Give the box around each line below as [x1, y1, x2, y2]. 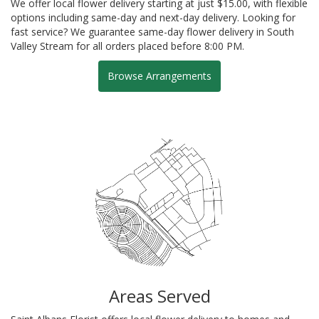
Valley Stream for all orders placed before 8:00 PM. [11, 38, 244, 53]
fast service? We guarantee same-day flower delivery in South [11, 24, 294, 38]
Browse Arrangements [108, 68, 211, 83]
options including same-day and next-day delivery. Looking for [11, 10, 296, 24]
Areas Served [108, 283, 211, 308]
